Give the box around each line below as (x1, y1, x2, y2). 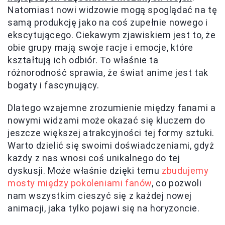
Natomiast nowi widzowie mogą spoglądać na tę (8, 4, 217, 15)
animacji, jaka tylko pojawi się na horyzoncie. (8, 202, 200, 213)
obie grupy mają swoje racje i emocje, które (8, 42, 193, 53)
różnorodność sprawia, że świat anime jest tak (8, 67, 209, 78)
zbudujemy (162, 165, 209, 176)
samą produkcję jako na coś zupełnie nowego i (8, 17, 208, 28)
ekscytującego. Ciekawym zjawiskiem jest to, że (8, 29, 216, 40)
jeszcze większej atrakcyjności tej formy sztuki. (8, 127, 214, 138)
